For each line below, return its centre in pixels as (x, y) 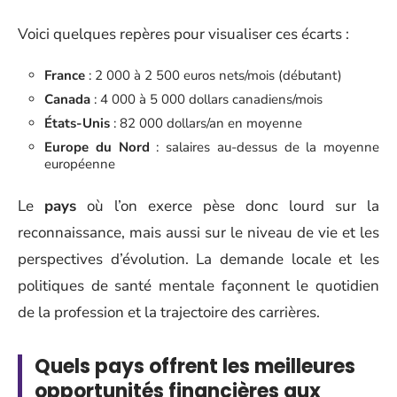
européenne (80, 164)
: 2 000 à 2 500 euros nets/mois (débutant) (214, 75)
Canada (67, 99)
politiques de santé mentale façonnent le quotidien (198, 285)
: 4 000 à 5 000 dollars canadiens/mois (206, 99)
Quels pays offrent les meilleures (195, 366)
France (65, 75)
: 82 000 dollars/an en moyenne (206, 123)
